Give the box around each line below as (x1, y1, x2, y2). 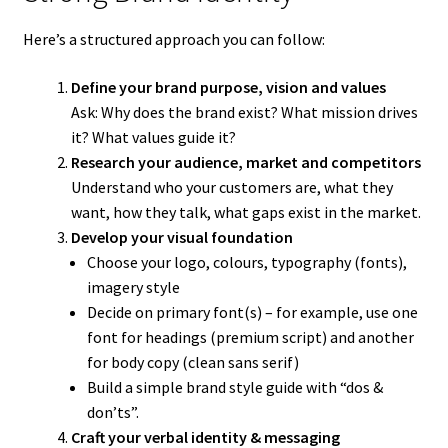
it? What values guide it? (70, 127, 236, 148)
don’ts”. (86, 402, 139, 423)
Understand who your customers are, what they (70, 177, 393, 198)
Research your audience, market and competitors (70, 152, 421, 173)
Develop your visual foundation (70, 227, 293, 248)
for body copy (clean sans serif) (86, 352, 299, 373)
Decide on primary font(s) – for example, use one (86, 302, 418, 323)
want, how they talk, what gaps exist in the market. (70, 202, 421, 223)
